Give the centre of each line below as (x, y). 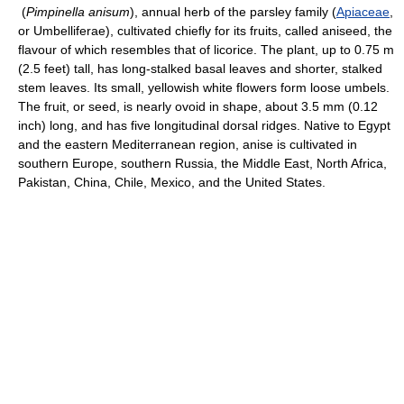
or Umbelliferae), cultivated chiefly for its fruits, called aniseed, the (205, 31)
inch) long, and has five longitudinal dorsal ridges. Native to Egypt (204, 125)
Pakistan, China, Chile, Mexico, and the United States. (172, 182)
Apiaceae (363, 12)
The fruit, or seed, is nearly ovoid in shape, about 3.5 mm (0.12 (198, 106)
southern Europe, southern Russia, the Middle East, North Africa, (202, 163)
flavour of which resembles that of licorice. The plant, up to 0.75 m (206, 50)
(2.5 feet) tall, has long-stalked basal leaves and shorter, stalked (200, 69)
